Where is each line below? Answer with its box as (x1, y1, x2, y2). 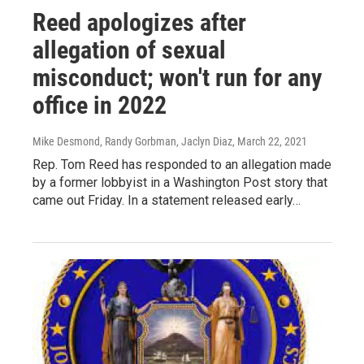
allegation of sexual (32, 36, 226, 65)
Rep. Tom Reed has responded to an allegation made (32, 157, 331, 173)
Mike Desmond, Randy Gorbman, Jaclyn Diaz (32, 135, 232, 149)
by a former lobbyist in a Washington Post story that (32, 175, 327, 191)
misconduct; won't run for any (32, 63, 322, 93)
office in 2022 (32, 91, 167, 120)
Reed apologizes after (32, 8, 246, 37)
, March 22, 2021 (232, 135, 307, 149)
